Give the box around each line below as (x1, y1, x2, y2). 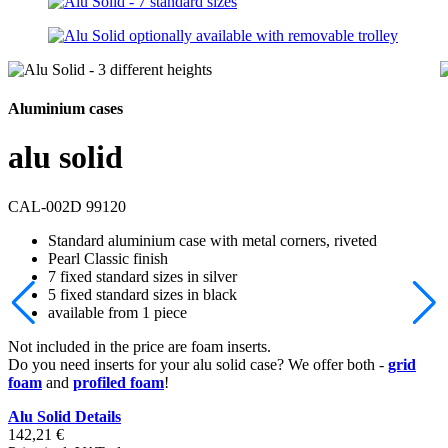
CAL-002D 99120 (8, 197, 126, 215)
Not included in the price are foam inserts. (8, 337, 271, 355)
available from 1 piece (48, 303, 187, 321)
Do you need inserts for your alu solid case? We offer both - (8, 355, 388, 373)
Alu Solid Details (8, 407, 121, 425)
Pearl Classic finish (48, 249, 168, 267)
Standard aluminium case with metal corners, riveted (48, 231, 377, 249)
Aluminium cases (8, 99, 123, 117)
